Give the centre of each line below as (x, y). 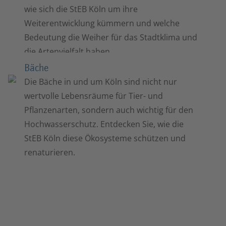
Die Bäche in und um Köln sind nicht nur (101, 81)
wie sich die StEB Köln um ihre (81, 9)
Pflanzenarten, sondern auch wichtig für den (109, 110)
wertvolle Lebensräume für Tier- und (94, 96)
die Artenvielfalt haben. (68, 51)
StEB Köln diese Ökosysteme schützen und (105, 138)
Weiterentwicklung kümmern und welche (102, 23)
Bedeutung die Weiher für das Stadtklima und (111, 37)
